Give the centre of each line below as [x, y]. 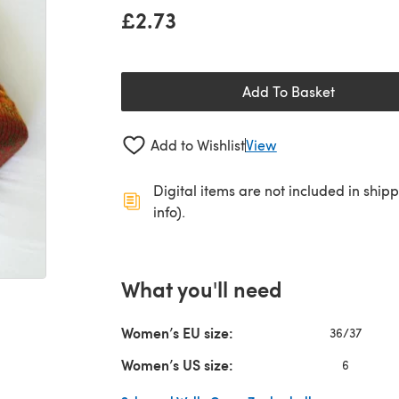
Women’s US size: [177, 364]
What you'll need [202, 288]
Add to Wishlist [197, 145]
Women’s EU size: [177, 332]
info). [169, 211]
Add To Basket [289, 91]
